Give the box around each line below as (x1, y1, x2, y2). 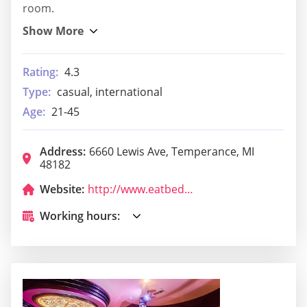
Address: (40, 143, 86, 159)
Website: (40, 181, 84, 197)
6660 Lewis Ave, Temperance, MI (89, 143, 254, 159)
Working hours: (40, 208, 120, 223)
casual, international (57, 84, 162, 99)
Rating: (23, 64, 58, 79)
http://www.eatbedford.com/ (184, 181, 193, 197)
